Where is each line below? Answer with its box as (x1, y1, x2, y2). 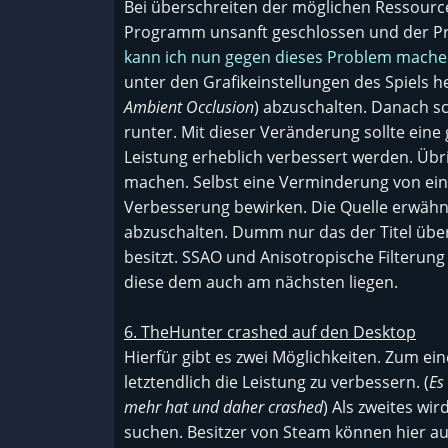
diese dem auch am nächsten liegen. (124, 271, 398, 293)
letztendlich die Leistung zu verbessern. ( (124, 371, 429, 393)
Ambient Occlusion (124, 96, 254, 118)
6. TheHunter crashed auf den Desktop (124, 321, 416, 343)
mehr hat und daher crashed (124, 396, 323, 418)
